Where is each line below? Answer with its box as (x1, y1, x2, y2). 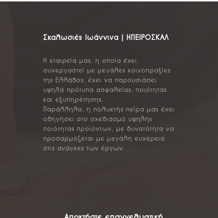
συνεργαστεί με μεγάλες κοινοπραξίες (43, 68, 171, 74)
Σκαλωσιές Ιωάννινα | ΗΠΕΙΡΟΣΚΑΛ (43, 35, 169, 42)
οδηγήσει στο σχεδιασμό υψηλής (43, 117, 152, 123)
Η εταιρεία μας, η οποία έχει (43, 58, 137, 64)
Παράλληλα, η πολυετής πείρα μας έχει (43, 107, 175, 113)
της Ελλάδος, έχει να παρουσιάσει (43, 78, 157, 84)
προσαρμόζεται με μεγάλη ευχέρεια (43, 136, 165, 142)
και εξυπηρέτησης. (43, 97, 104, 103)
